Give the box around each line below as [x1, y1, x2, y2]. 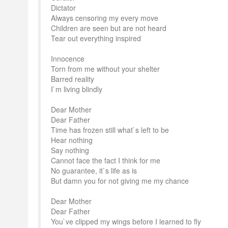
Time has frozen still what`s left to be [51, 125, 169, 135]
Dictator [51, 3, 76, 13]
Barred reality [51, 74, 94, 84]
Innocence [51, 53, 84, 64]
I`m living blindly [51, 84, 102, 94]
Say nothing [51, 145, 89, 155]
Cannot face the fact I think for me [51, 155, 160, 165]
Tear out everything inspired [51, 33, 141, 43]
